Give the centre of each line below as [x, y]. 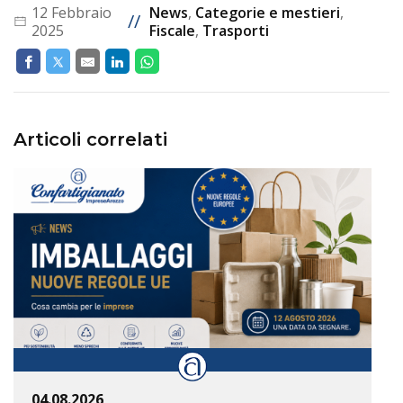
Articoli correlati [90, 139]
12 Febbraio [71, 13]
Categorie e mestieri [267, 13]
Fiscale [172, 31]
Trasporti [235, 31]
